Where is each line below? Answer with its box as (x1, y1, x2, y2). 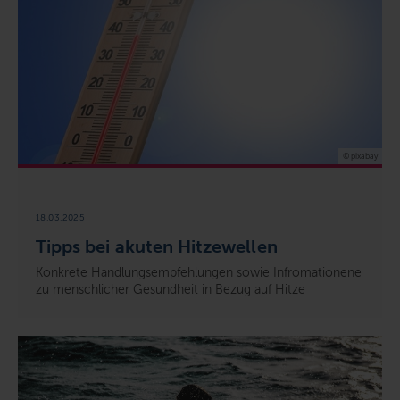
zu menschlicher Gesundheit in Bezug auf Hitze (36, 282, 305, 298)
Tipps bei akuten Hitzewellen (36, 237, 278, 257)
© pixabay (343, 152, 378, 162)
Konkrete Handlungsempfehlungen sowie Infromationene (36, 265, 362, 281)
